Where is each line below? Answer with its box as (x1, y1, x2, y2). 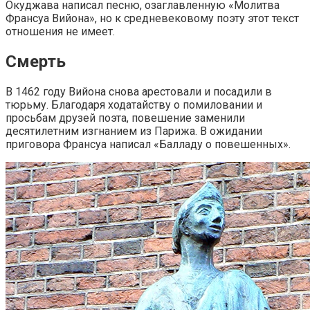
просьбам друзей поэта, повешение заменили (6, 111, 245, 125)
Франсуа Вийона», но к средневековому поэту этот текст (6, 12, 299, 26)
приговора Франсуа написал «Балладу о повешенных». (6, 137, 291, 151)
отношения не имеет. (6, 25, 115, 39)
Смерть (6, 51, 66, 71)
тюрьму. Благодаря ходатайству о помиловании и (6, 98, 262, 111)
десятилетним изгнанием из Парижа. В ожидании (6, 124, 262, 138)
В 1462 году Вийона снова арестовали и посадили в (6, 84, 272, 98)
